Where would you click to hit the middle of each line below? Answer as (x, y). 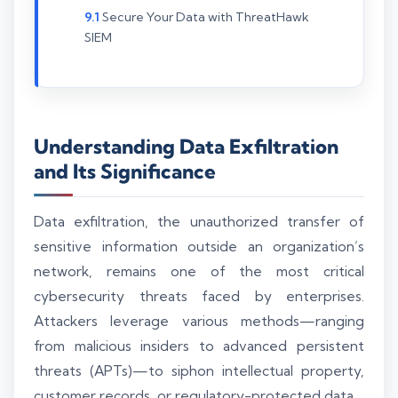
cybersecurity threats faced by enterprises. (199, 296)
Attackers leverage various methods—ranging (199, 321)
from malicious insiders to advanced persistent (199, 346)
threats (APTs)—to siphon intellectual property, (199, 370)
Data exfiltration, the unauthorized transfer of (199, 221)
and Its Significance (125, 171)
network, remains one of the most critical (199, 271)
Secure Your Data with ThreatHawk (206, 17)
